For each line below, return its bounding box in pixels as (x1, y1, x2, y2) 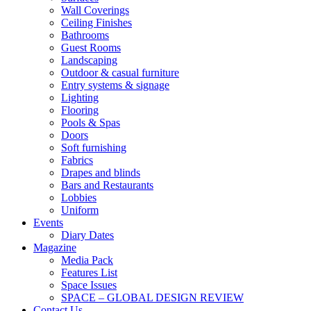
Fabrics (61, 154, 93, 166)
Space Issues (61, 279, 117, 291)
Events (33, 217, 63, 228)
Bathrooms (61, 29, 109, 41)
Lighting (61, 92, 99, 103)
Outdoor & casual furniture (61, 67, 179, 78)
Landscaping (61, 54, 117, 66)
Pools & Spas (61, 117, 120, 128)
